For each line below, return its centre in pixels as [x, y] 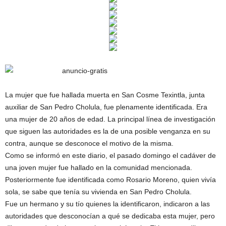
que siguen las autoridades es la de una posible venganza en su [108, 131]
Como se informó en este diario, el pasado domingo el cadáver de [110, 156]
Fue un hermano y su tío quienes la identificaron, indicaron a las [107, 204]
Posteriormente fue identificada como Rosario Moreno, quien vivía [110, 180]
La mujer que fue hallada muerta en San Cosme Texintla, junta [105, 95]
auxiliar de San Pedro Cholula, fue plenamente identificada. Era [106, 107]
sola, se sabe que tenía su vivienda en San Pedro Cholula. [98, 192]
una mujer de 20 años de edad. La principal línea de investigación [110, 119]
